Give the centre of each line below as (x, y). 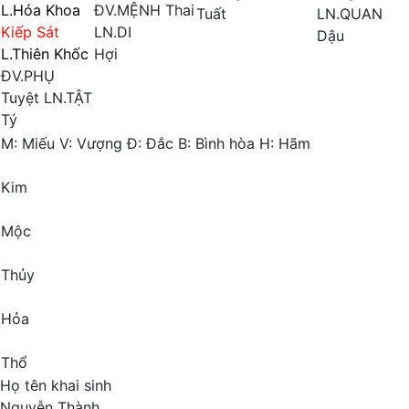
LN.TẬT (68, 98)
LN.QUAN (350, 14)
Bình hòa (225, 143)
